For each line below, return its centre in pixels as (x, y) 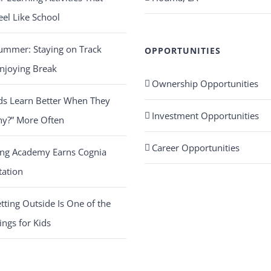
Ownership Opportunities (205, 83)
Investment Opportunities (205, 116)
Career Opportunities (195, 148)
